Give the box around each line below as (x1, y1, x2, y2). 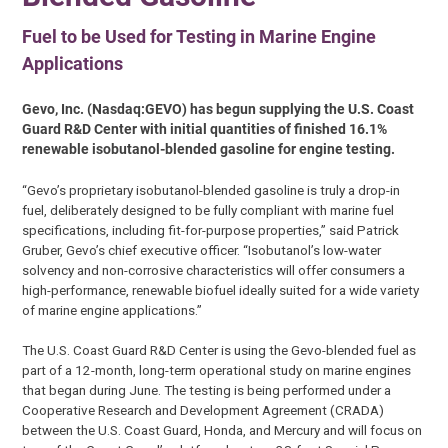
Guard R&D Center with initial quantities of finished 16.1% (22, 121, 388, 138)
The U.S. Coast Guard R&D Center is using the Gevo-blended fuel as (22, 341, 417, 358)
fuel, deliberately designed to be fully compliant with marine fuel (22, 201, 395, 218)
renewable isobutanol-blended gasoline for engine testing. (22, 141, 396, 158)
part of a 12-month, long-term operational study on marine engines (22, 361, 412, 378)
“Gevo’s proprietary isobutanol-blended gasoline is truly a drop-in (22, 181, 401, 198)
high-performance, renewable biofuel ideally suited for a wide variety (22, 281, 420, 298)
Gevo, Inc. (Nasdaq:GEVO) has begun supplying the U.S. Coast (22, 101, 415, 118)
